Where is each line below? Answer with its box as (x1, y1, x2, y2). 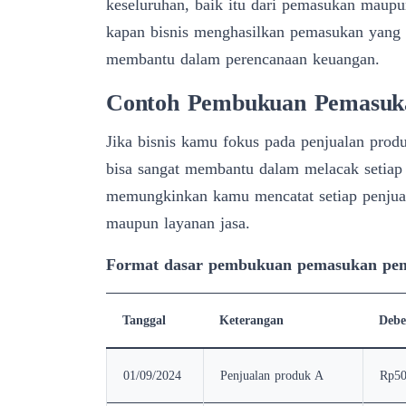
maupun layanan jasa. (106, 213, 250, 232)
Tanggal (122, 313, 166, 327)
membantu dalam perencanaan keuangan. (106, 49, 380, 68)
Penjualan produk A (220, 368, 324, 382)
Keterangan (219, 313, 284, 327)
